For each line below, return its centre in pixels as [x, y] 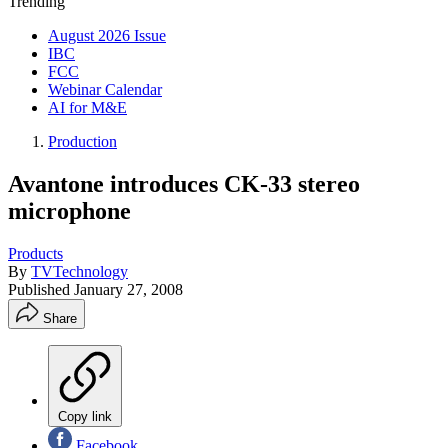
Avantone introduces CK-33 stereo [184, 183]
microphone [69, 210]
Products [35, 253]
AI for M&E [87, 107]
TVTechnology [79, 271]
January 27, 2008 [128, 289]
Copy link [85, 416]
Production [82, 141]
